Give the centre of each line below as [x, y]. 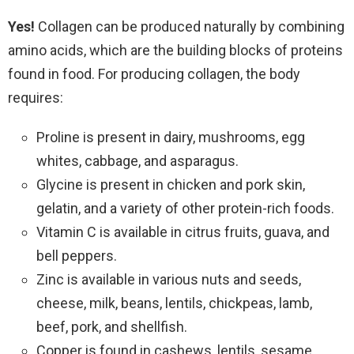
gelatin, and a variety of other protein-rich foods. [185, 208]
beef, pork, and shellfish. [112, 326]
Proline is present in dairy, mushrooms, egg [171, 137]
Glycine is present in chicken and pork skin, [171, 184]
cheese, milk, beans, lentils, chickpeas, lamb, [174, 303]
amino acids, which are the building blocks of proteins [175, 50]
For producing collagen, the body [199, 73]
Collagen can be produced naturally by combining [191, 26]
